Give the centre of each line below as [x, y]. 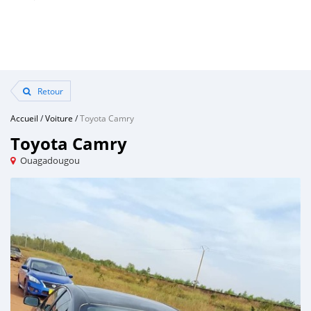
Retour [49, 91]
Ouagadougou [50, 160]
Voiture [59, 118]
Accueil [24, 118]
